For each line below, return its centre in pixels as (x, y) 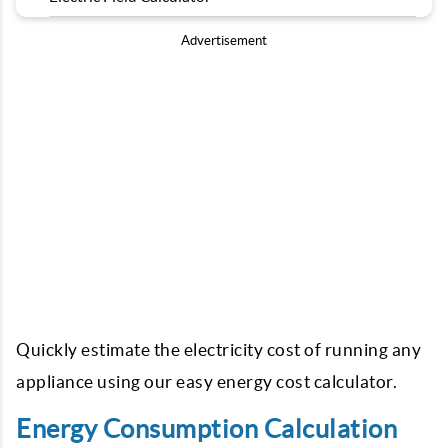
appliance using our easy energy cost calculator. (206, 381)
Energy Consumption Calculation (206, 429)
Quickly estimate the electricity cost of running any (218, 349)
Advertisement (224, 40)
